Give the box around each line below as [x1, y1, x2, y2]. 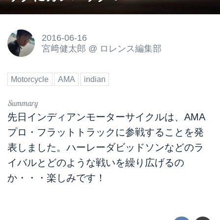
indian [84, 75, 106, 84]
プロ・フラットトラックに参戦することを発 [7, 127, 204, 138]
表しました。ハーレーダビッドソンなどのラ [7, 142, 204, 153]
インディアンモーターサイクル [27, 111, 165, 123]
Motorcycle [11, 75, 49, 84]
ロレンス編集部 [99, 44, 162, 54]
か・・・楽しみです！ [7, 172, 106, 184]
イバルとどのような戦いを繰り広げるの [7, 157, 184, 168]
